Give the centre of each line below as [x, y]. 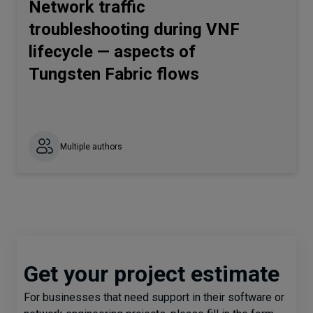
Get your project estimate [152, 274]
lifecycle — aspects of [112, 52]
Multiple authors [91, 146]
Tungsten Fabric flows [114, 74]
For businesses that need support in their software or [154, 297]
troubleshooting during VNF [134, 29]
